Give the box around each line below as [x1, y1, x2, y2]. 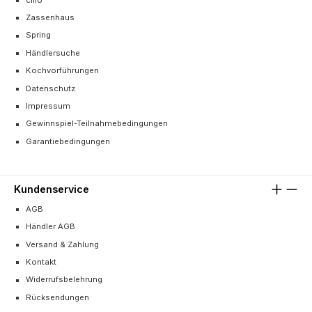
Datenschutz [26, 83, 75, 93]
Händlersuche [26, 48, 80, 58]
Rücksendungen [26, 292, 89, 302]
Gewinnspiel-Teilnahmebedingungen [26, 118, 168, 129]
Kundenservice [14, 182, 89, 195]
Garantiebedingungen [26, 136, 110, 146]
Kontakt [26, 257, 56, 267]
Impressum [26, 101, 70, 111]
